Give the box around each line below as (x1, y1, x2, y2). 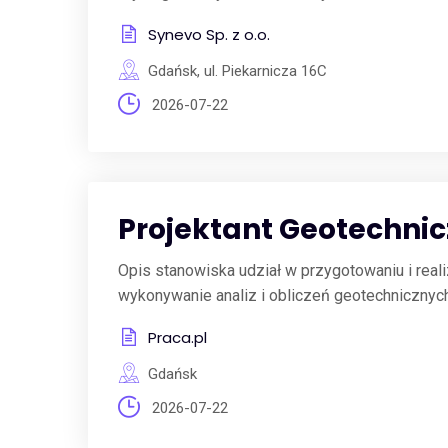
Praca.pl (147, 327, 207, 348)
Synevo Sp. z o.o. (147, 24, 270, 45)
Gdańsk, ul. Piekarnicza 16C (147, 62, 327, 80)
